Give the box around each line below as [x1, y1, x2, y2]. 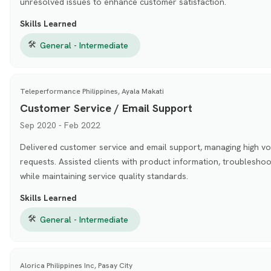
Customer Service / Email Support [19, 100, 192, 115]
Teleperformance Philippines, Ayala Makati [19, 86, 164, 96]
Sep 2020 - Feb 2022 [19, 119, 100, 131]
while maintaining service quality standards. [19, 170, 188, 181]
